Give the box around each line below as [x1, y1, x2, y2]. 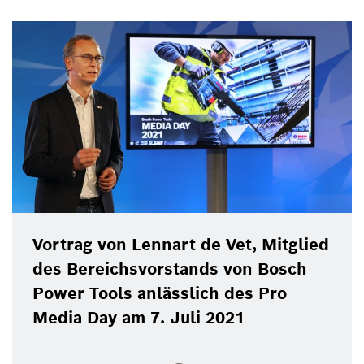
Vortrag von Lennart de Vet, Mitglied [32, 233, 329, 255]
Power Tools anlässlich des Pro [32, 282, 287, 304]
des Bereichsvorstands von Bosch [32, 258, 307, 279]
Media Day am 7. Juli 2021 [32, 306, 245, 328]
